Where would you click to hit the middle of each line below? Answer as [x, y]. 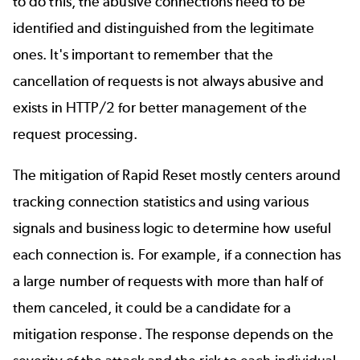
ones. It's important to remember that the [143, 54]
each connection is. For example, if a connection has [177, 255]
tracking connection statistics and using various [161, 202]
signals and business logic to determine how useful [172, 229]
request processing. [76, 134]
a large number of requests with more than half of [168, 282]
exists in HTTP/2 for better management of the [160, 107]
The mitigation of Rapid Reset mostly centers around [177, 176]
